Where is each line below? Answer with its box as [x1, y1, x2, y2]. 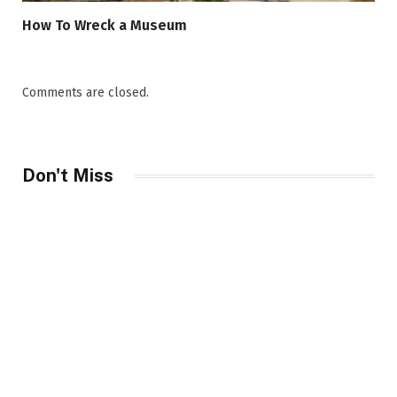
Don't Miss [22, 165, 113, 187]
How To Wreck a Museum [22, 17, 187, 35]
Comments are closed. [22, 85, 149, 101]
